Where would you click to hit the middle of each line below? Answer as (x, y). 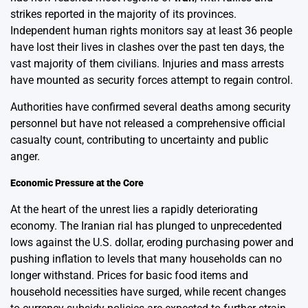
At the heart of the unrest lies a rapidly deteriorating (134, 209)
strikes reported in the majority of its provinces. (123, 14)
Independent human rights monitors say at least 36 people (151, 30)
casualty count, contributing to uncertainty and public (139, 140)
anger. (25, 156)
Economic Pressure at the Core (77, 183)
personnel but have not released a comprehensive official (148, 123)
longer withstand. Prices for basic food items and (129, 275)
